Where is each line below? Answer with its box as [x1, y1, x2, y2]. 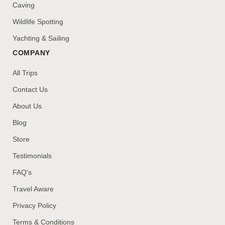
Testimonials [13, 152, 52, 160]
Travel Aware [13, 185, 54, 193]
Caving [13, 1, 35, 10]
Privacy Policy [13, 201, 56, 210]
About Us [13, 102, 42, 110]
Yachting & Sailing [13, 34, 69, 43]
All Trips [13, 69, 38, 77]
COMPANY [13, 49, 50, 57]
